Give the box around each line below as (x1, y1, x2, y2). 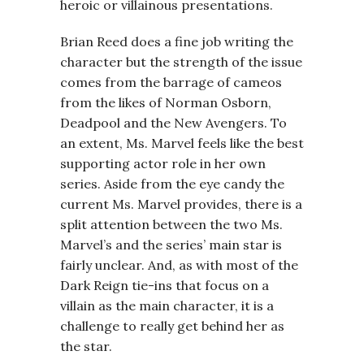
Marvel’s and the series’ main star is (60, 236, 282, 253)
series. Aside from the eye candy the (60, 175, 284, 192)
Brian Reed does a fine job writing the (60, 33, 293, 50)
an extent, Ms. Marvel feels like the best (60, 135, 304, 151)
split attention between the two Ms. (60, 216, 283, 232)
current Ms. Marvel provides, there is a (60, 196, 302, 212)
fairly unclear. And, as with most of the (60, 257, 298, 273)
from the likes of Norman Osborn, (60, 94, 271, 110)
